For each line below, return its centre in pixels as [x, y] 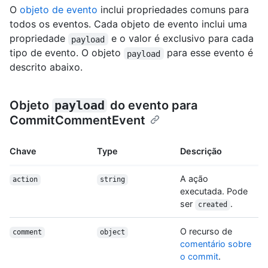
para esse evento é [210, 53]
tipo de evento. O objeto [67, 53]
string [112, 180]
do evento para [154, 106]
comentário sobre [216, 244]
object [112, 232]
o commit [199, 257]
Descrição [201, 151]
